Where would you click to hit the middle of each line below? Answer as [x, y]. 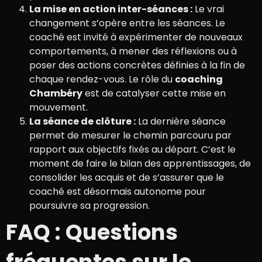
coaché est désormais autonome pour [118, 192]
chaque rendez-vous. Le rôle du [102, 80]
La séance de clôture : [82, 122]
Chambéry [56, 94]
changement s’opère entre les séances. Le [127, 23]
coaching [199, 80]
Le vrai [208, 9]
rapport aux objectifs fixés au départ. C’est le [132, 150]
